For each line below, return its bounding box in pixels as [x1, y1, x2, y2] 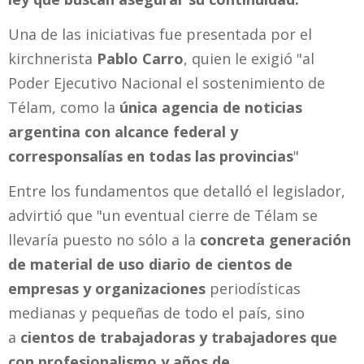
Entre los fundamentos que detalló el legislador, [8, 180, 345, 201]
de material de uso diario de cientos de [8, 253, 292, 274]
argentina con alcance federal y [8, 122, 238, 142]
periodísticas [206, 278, 301, 298]
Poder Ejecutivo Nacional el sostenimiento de [8, 73, 325, 93]
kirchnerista [8, 49, 97, 69]
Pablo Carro [97, 49, 184, 69]
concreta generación [200, 229, 351, 249]
